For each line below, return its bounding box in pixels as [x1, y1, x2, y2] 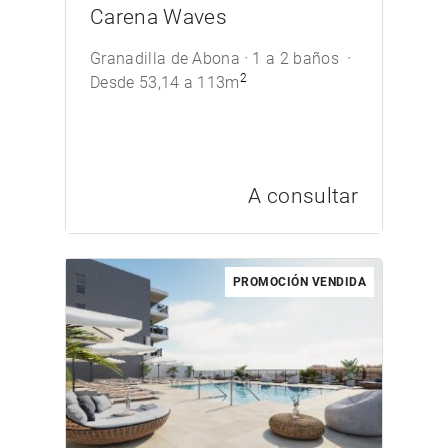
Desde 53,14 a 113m [90, 73, 240, 92]
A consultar [248, 184, 358, 208]
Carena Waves [90, 5, 227, 29]
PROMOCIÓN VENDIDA [232, 275, 366, 289]
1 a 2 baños [252, 49, 344, 68]
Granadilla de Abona [90, 49, 241, 68]
